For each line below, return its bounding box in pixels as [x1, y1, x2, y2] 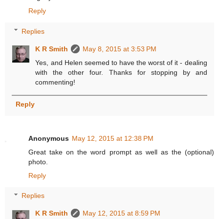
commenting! [35, 78, 76, 86]
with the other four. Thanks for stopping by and [35, 68, 207, 76]
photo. [28, 157, 48, 166]
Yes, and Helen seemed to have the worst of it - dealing [35, 58, 207, 66]
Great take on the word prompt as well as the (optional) [28, 148, 214, 156]
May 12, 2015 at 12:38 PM [72, 134, 153, 142]
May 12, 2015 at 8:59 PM [83, 209, 161, 218]
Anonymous [28, 134, 69, 142]
